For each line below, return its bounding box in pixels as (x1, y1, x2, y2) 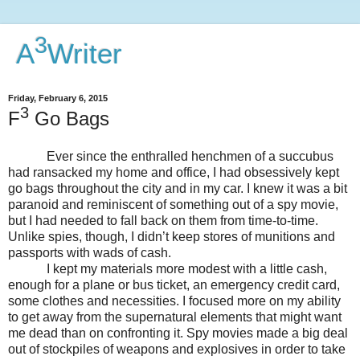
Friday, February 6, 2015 (8, 93, 108, 104)
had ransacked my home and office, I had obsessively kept (8, 166, 339, 180)
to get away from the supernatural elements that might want (8, 310, 342, 325)
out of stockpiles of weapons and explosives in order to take (8, 342, 346, 357)
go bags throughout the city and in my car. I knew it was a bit (8, 182, 347, 196)
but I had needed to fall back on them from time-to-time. (8, 214, 318, 228)
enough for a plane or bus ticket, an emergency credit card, (8, 278, 340, 292)
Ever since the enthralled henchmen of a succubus (8, 149, 333, 164)
